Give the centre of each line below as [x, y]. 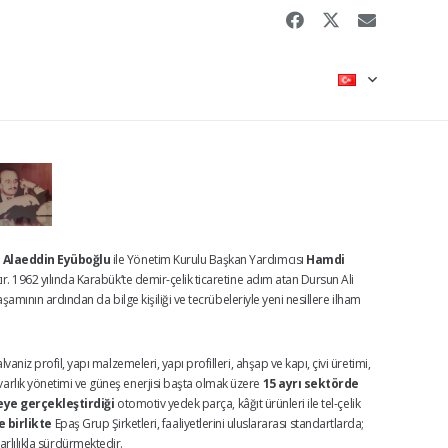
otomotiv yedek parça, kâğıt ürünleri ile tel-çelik [237, 404]
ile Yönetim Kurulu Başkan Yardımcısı [208, 260]
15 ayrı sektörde [310, 384]
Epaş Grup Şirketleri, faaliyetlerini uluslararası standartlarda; [208, 424]
